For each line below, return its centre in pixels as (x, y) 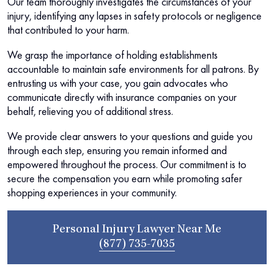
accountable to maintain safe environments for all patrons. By (133, 68)
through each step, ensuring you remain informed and (117, 150)
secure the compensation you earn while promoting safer (125, 178)
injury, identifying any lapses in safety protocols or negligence (135, 15)
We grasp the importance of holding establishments (113, 54)
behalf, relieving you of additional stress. (90, 111)
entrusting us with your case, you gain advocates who (118, 83)
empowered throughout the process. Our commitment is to (127, 164)
